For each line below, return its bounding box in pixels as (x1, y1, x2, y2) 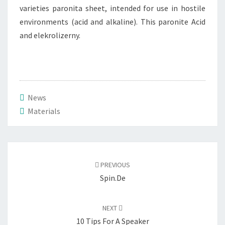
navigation (7, 154, 58, 168)
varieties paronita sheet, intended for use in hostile (20, 3, 205, 13)
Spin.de (99, 173, 126, 183)
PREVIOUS (99, 160, 130, 169)
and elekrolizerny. (20, 30, 80, 40)
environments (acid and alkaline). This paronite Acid (20, 17, 205, 27)
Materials (28, 106, 60, 116)
